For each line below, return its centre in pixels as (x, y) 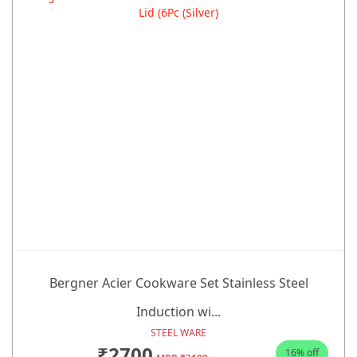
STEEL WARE (178, 333)
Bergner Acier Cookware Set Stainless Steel (178, 283)
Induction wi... (178, 312)
